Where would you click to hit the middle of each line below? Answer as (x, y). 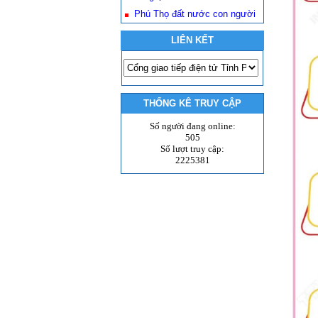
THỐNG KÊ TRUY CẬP (192, 103)
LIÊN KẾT (192, 40)
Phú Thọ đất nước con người (195, 14)
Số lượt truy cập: (192, 149)
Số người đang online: (192, 126)
